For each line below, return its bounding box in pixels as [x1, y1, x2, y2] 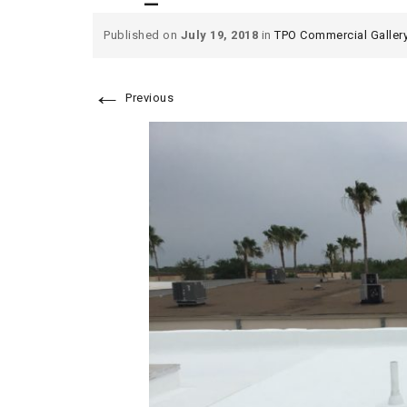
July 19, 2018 [180, 28, 258, 42]
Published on [104, 28, 181, 42]
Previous [122, 91, 174, 104]
